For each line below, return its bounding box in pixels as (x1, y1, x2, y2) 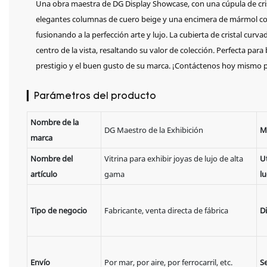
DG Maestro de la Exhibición (104, 125, 203, 136)
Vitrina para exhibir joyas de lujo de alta (104, 153, 243, 164)
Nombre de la (30, 117, 79, 128)
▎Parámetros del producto (27, 91, 156, 101)
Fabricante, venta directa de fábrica (104, 205, 228, 216)
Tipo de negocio (30, 205, 87, 216)
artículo (30, 169, 57, 180)
